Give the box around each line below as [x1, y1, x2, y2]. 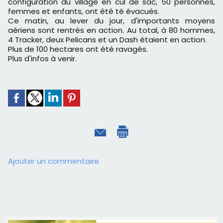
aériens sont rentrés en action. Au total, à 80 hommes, [8, 24, 215, 35]
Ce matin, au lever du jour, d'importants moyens [8, 15, 215, 26]
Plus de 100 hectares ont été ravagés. [8, 43, 148, 54]
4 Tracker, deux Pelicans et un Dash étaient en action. [8, 34, 207, 45]
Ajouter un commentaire [8, 155, 99, 166]
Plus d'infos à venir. [8, 53, 77, 64]
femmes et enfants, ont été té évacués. [8, 5, 159, 16]
